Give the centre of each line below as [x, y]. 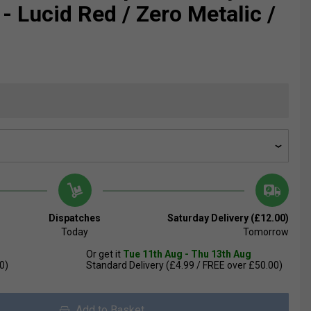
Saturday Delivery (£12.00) [228, 218]
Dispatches [75, 218]
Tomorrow [266, 232]
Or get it [104, 254]
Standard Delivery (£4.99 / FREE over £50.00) [184, 266]
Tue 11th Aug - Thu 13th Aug [187, 254]
